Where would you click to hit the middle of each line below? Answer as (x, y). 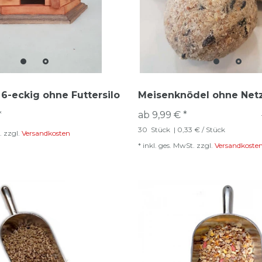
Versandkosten (46, 133)
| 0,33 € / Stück (199, 130)
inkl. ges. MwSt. (169, 145)
